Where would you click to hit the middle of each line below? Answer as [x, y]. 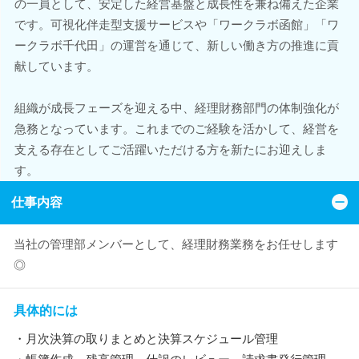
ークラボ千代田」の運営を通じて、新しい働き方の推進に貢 [176, 45]
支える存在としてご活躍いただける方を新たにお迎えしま [170, 149]
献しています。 [56, 66]
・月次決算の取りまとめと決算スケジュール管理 [146, 339]
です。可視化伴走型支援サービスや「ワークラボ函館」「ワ [176, 24]
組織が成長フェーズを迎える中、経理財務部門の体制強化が [176, 108]
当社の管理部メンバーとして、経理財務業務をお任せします [176, 244]
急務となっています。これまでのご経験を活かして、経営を [176, 129]
